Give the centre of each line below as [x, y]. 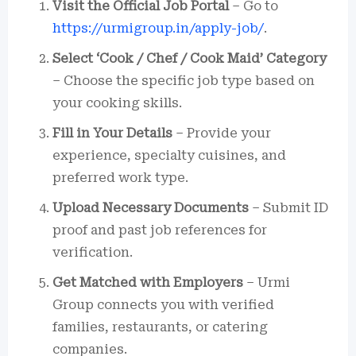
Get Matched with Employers [148, 282]
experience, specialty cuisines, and [169, 155]
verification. [93, 252]
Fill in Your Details [112, 133]
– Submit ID [288, 208]
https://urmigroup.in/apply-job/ [158, 28]
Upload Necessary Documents [151, 208]
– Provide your [222, 133]
